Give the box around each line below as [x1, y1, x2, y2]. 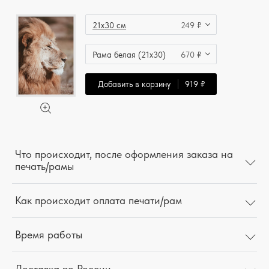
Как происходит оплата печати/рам [15, 194, 182, 207]
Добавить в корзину [97, 79, 171, 89]
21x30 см [92, 20, 126, 30]
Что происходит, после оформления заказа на [15, 148, 233, 161]
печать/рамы [15, 160, 74, 173]
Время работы [15, 228, 82, 241]
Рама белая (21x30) [92, 49, 166, 59]
